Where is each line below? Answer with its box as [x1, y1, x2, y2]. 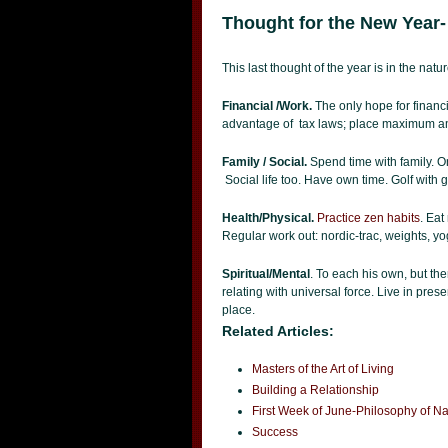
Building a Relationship [252, 383, 379, 397]
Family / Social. [222, 155, 307, 169]
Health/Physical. [222, 211, 317, 225]
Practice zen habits [317, 211, 420, 225]
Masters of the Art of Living [252, 362, 394, 376]
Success [252, 425, 298, 439]
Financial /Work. [222, 99, 315, 113]
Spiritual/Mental [222, 267, 310, 281]
